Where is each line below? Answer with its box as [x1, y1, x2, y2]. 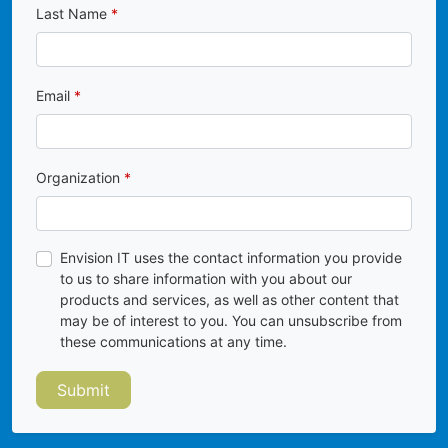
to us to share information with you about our [60, 270, 352, 288]
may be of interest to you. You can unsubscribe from [60, 312, 402, 330]
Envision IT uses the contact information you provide [60, 249, 402, 267]
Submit [57, 380, 110, 401]
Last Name [36, 5, 107, 23]
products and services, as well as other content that [60, 291, 399, 309]
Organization [36, 169, 120, 187]
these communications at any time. [60, 333, 287, 351]
